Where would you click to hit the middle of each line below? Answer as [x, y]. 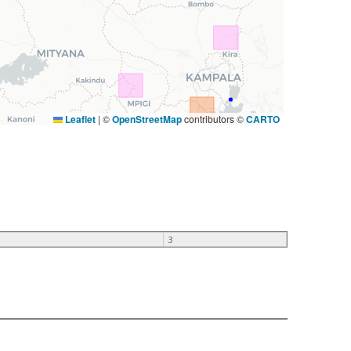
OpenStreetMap [147, 119]
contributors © [213, 118]
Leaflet [79, 119]
